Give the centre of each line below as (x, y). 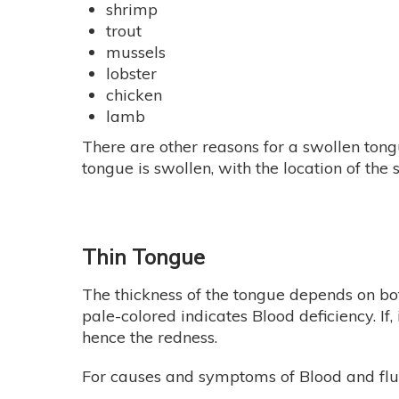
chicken (134, 95)
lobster (131, 74)
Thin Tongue (143, 257)
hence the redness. (150, 338)
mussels (136, 53)
